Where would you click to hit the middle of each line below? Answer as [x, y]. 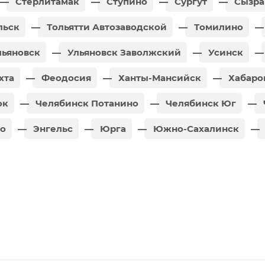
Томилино [217, 27]
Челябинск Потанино [86, 103]
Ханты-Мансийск [159, 77]
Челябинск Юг [200, 103]
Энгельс [52, 128]
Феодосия [65, 77]
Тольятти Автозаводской [106, 27]
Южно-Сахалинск [195, 128]
